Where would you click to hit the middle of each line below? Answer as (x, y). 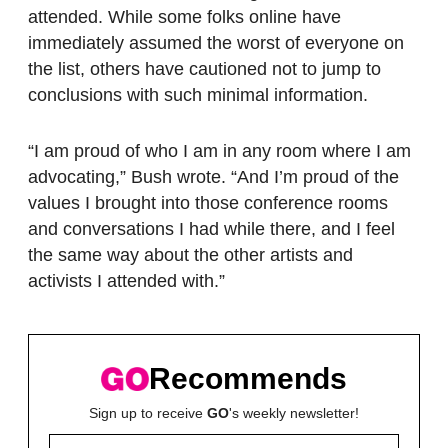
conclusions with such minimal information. (198, 94)
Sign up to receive (148, 412)
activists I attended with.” (126, 280)
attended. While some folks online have (184, 16)
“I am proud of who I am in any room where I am (219, 150)
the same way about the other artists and (190, 254)
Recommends (248, 379)
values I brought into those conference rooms (208, 202)
